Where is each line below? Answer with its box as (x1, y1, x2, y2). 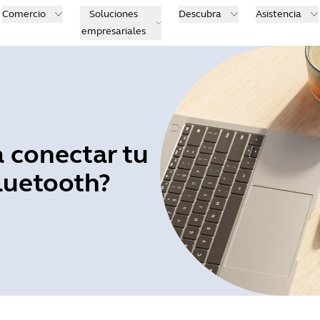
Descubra (178, 8, 221, 20)
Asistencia (255, 8, 301, 20)
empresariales (81, 25, 146, 37)
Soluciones (89, 8, 138, 20)
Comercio (1, 8, 46, 20)
